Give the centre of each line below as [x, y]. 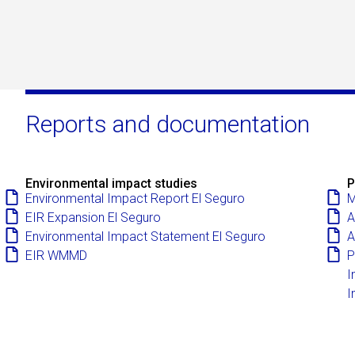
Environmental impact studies [111, 183]
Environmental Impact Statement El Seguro [145, 236]
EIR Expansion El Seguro [93, 217]
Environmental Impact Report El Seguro [135, 198]
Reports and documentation [168, 124]
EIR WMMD [56, 255]
